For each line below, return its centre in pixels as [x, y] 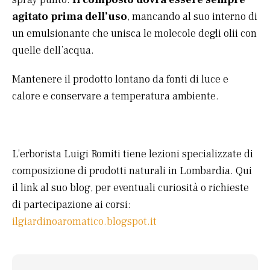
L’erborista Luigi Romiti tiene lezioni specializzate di [133, 154]
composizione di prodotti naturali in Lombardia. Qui [132, 171]
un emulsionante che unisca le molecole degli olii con [134, 34]
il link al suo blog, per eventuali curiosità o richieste [130, 188]
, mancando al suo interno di [192, 17]
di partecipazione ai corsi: [71, 205]
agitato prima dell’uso [70, 17]
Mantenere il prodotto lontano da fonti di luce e [120, 80]
